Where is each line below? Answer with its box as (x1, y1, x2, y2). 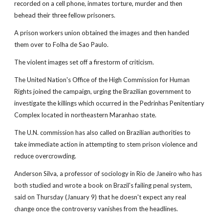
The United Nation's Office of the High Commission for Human (14, 76, 190, 84)
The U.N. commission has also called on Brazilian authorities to (14, 129, 191, 136)
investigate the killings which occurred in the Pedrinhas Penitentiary (14, 99, 205, 107)
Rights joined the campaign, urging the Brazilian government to (14, 88, 192, 95)
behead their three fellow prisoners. (14, 11, 116, 19)
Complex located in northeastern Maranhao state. (14, 111, 157, 119)
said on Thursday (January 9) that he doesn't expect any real (14, 193, 187, 201)
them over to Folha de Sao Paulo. (14, 41, 109, 48)
